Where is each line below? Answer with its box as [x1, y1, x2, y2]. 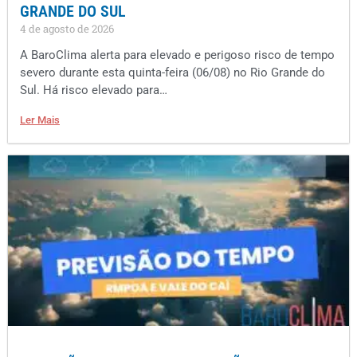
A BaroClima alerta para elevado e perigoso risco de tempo [20, 48, 335, 63]
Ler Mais [20, 114, 60, 127]
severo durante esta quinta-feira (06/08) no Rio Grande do [20, 65, 325, 80]
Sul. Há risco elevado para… [20, 83, 167, 98]
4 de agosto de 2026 [20, 22, 114, 37]
